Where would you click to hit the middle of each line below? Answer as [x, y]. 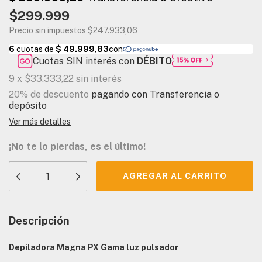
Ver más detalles [40, 122]
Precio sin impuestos [48, 30]
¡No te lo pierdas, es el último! [77, 147]
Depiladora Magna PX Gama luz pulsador [94, 248]
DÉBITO [155, 61]
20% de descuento [49, 95]
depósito [28, 106]
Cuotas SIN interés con [85, 61]
